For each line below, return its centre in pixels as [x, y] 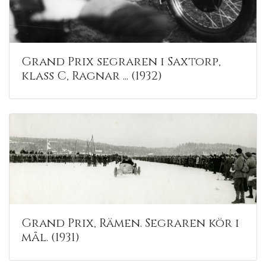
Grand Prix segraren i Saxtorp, [121, 61]
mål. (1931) [50, 237]
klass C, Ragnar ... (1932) [92, 75]
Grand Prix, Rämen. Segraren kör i [130, 223]
